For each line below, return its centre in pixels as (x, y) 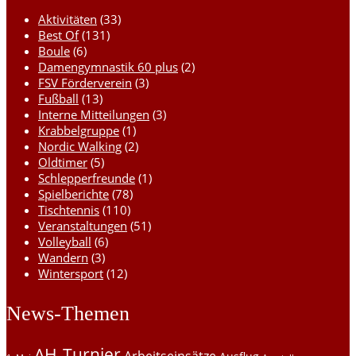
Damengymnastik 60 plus (108, 67)
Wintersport (71, 274)
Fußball (58, 99)
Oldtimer (63, 163)
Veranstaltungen (83, 226)
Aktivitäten (68, 19)
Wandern (63, 258)
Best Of (58, 35)
